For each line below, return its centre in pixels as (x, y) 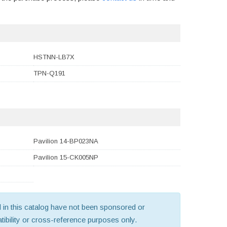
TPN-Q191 (49, 73)
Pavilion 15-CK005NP (66, 158)
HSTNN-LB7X (54, 57)
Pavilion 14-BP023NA (66, 141)
